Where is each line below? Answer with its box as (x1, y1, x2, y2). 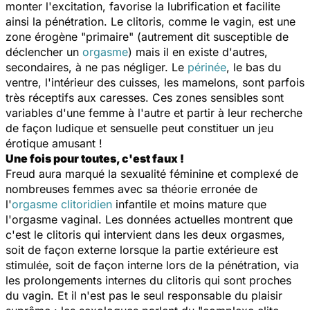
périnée (188, 60, 226, 74)
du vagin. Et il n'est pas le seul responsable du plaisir (6, 288, 282, 302)
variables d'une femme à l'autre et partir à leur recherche (6, 105, 302, 120)
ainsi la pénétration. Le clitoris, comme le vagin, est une (6, 14, 295, 28)
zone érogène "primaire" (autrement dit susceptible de (6, 29, 289, 44)
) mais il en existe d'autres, (128, 44, 268, 59)
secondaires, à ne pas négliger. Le (6, 60, 188, 74)
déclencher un (6, 44, 82, 59)
